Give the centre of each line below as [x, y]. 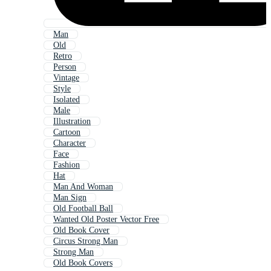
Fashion [67, 165]
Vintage [66, 78]
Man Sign [70, 198]
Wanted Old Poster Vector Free [106, 220]
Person [65, 67]
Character [70, 143]
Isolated [67, 100]
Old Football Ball [83, 209]
